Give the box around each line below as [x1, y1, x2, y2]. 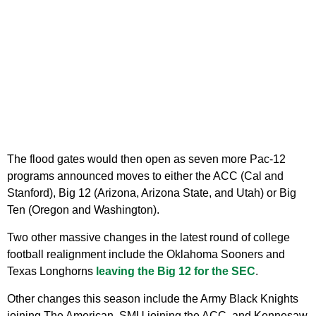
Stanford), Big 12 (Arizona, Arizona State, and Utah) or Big [7, 187, 296, 200]
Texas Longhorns [7, 265, 96, 278]
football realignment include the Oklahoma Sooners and [7, 248, 285, 261]
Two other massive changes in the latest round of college [7, 231, 290, 244]
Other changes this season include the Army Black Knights [7, 293, 298, 305]
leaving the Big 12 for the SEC [96, 265, 255, 278]
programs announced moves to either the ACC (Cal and [7, 170, 284, 183]
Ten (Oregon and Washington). [7, 204, 159, 217]
